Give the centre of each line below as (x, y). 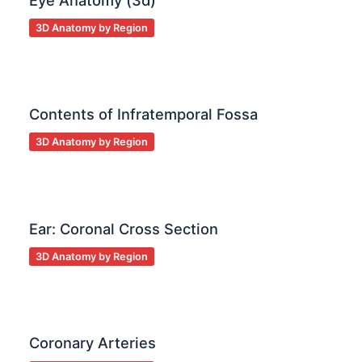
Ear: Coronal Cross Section (124, 228)
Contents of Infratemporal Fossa (144, 114)
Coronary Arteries (93, 342)
